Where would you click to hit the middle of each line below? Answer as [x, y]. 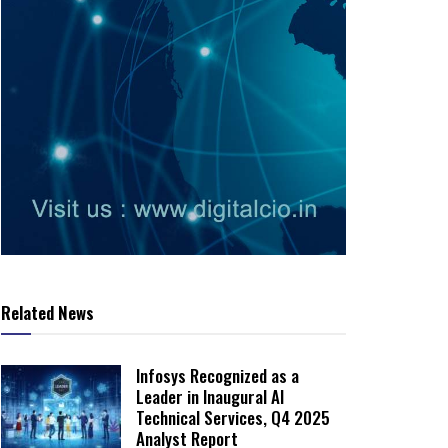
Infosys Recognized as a [217, 376]
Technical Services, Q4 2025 [233, 418]
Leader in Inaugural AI [210, 397]
